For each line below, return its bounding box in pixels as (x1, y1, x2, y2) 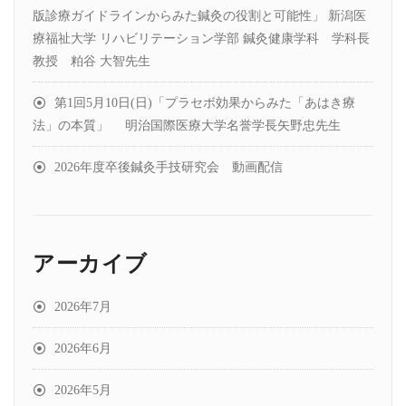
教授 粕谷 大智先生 (33, 54, 150, 68)
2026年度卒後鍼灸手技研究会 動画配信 (54, 160, 283, 174)
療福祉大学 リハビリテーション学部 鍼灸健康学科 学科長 (33, 32, 370, 45)
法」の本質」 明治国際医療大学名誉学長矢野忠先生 (33, 119, 341, 132)
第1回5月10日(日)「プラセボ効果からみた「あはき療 (54, 96, 355, 110)
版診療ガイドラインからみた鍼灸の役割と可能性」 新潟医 (33, 9, 366, 23)
